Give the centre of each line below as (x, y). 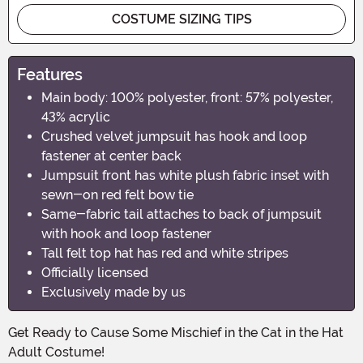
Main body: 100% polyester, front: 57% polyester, (187, 97)
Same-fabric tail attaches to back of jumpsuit (181, 214)
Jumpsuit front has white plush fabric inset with (185, 175)
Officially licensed (95, 272)
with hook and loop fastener (126, 233)
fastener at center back (111, 156)
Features (50, 74)
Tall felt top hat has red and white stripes (165, 253)
